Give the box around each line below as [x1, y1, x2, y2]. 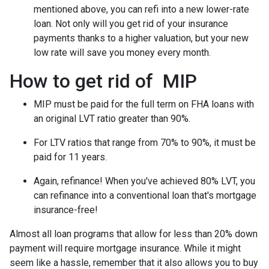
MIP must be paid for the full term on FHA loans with [34, 98, 254, 110]
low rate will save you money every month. [34, 46, 213, 58]
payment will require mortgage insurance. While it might [10, 242, 241, 254]
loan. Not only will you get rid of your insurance [34, 17, 228, 29]
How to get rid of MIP [10, 69, 197, 92]
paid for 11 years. [34, 151, 107, 163]
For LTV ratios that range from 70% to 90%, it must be [34, 136, 256, 148]
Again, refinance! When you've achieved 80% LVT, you [34, 175, 255, 187]
